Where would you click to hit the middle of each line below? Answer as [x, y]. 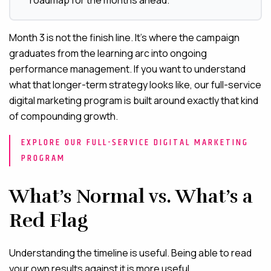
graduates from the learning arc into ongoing [108, 54]
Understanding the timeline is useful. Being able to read [130, 253]
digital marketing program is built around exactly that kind [134, 101]
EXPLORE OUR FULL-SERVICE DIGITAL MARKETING [135, 143]
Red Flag [48, 221]
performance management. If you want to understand [127, 69]
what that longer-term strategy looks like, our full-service [135, 85]
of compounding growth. [64, 116]
